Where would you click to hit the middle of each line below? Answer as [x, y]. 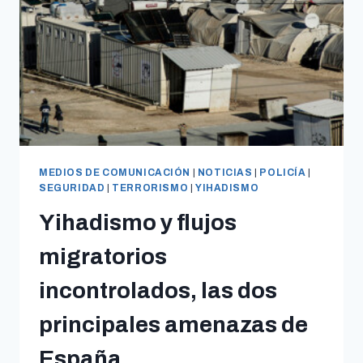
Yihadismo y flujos [138, 222]
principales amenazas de [173, 324]
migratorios [103, 256]
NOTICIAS [225, 172]
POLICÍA [283, 172]
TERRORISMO [150, 188]
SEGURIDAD [72, 188]
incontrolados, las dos [158, 290]
